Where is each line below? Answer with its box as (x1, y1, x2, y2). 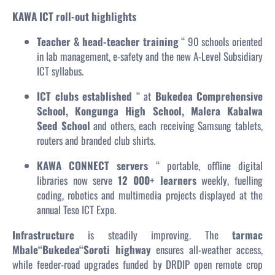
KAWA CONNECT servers (37, 158, 149, 174)
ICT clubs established (37, 88, 132, 104)
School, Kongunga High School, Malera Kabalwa (37, 103, 263, 119)
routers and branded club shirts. (37, 133, 155, 149)
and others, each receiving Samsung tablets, (90, 118, 263, 134)
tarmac (232, 227, 263, 243)
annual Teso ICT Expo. (37, 202, 116, 218)
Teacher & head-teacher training (37, 34, 179, 50)
